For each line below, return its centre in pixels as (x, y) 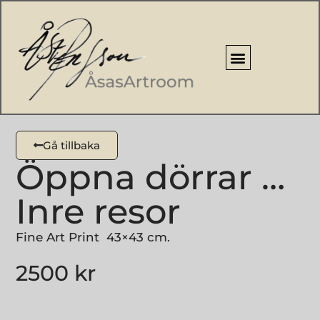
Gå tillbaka (72, 146)
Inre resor (99, 212)
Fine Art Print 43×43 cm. (93, 237)
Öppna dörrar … (151, 177)
